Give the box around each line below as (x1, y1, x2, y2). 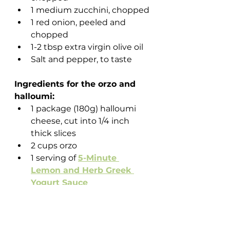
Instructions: (14, 202, 68, 212)
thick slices (31, 128, 76, 138)
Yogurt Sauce (31, 178, 88, 187)
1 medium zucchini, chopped (31, 5, 149, 15)
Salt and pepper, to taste (31, 54, 132, 64)
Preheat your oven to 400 (31, 215, 139, 224)
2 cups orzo (31, 141, 77, 150)
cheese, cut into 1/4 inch (31, 116, 131, 126)
